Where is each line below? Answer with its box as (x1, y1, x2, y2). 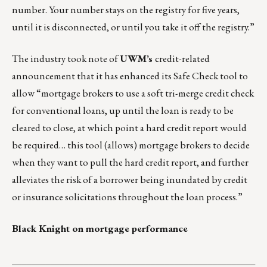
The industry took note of (12, 51, 120, 65)
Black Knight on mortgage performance (12, 221, 188, 235)
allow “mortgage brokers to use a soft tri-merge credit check (12, 86, 254, 100)
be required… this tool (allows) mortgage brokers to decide (12, 138, 250, 151)
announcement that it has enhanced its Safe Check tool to (12, 69, 248, 82)
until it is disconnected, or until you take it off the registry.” (12, 20, 254, 33)
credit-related (155, 51, 210, 65)
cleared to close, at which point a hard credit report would (12, 120, 247, 134)
